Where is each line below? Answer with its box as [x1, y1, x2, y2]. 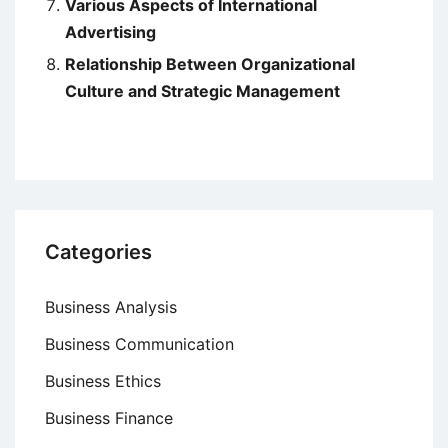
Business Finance [45, 408, 173, 429]
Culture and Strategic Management [65, 81, 340, 102]
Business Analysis [45, 297, 177, 318]
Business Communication [45, 334, 234, 355]
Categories [45, 240, 152, 265]
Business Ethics [45, 371, 161, 392]
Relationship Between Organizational [65, 54, 355, 75]
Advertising [65, 22, 156, 43]
